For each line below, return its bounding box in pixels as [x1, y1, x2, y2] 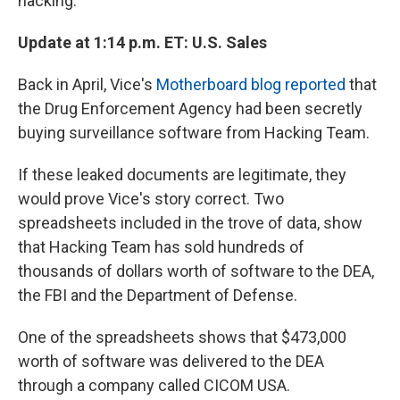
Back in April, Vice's [18, 75, 156, 94]
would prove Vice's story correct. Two [18, 189, 284, 208]
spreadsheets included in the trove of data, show [18, 213, 362, 232]
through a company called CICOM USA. [18, 376, 290, 395]
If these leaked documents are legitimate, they [18, 165, 346, 184]
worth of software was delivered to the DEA [18, 352, 324, 371]
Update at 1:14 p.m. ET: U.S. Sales [18, 33, 267, 52]
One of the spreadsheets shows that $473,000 [18, 328, 346, 346]
